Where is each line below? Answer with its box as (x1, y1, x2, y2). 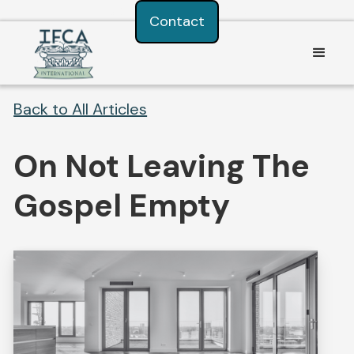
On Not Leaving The (13, 145, 311, 186)
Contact (149, 11, 205, 31)
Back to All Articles (13, 99, 148, 119)
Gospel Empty (13, 185, 231, 226)
